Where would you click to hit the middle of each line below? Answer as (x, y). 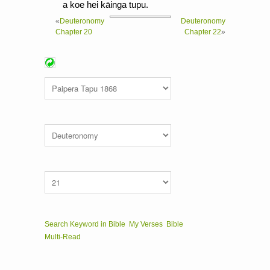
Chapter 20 (74, 32)
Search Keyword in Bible (85, 224)
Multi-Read (63, 237)
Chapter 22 (203, 32)
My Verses (146, 224)
